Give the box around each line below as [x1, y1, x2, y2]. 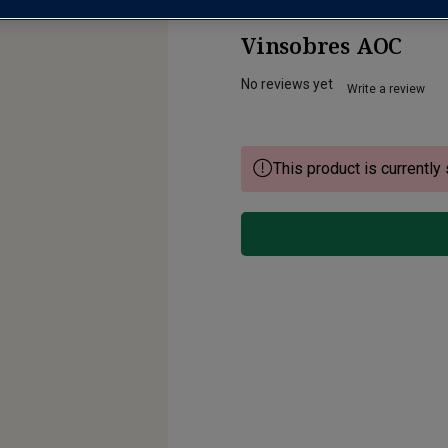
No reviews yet [241, 76, 333, 93]
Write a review [347, 82, 425, 97]
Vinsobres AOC [241, 30, 403, 61]
